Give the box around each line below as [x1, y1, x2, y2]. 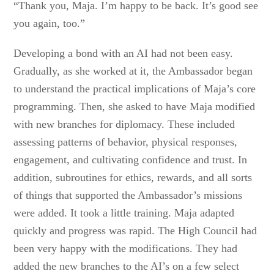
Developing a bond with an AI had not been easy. [13, 47, 234, 59]
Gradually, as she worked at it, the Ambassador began [13, 65, 253, 77]
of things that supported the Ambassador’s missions [13, 189, 243, 201]
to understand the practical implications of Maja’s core [13, 83, 256, 95]
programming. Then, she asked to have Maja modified [13, 100, 256, 113]
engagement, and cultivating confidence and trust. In [13, 154, 248, 166]
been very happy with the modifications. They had [13, 242, 238, 254]
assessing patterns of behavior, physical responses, [13, 136, 238, 148]
